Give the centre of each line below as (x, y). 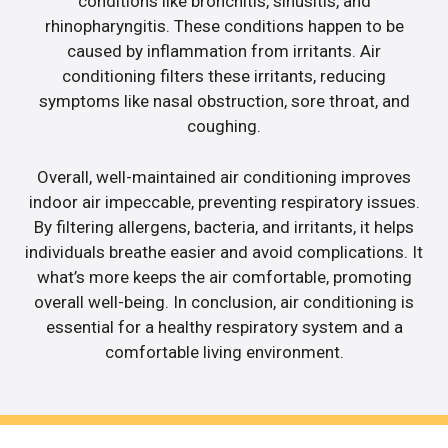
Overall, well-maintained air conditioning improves (224, 176)
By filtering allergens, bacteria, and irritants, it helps (224, 226)
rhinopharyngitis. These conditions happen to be (224, 26)
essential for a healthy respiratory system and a (224, 326)
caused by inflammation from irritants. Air (224, 51)
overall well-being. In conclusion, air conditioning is (224, 301)
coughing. (224, 126)
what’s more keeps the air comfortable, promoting (224, 276)
